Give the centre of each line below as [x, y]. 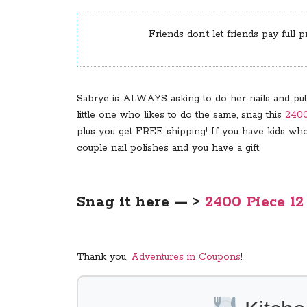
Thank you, [104, 257]
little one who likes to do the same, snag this [181, 115]
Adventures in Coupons [186, 257]
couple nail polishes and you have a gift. [169, 148]
